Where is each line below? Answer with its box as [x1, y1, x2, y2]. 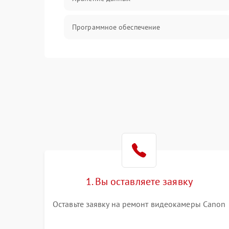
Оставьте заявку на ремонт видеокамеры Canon [53, 199, 226, 209]
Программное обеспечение [72, 22, 161, 32]
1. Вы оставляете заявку [85, 175, 193, 188]
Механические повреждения [72, 51, 165, 60]
